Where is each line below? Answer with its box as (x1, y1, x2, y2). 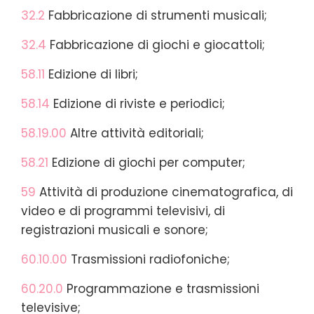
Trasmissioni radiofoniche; (67, 250, 230, 268)
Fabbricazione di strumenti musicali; (48, 6, 267, 24)
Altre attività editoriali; (67, 124, 204, 142)
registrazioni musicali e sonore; (21, 221, 208, 238)
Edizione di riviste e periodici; (50, 95, 225, 112)
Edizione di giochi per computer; (48, 153, 245, 171)
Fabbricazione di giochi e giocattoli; (46, 36, 265, 53)
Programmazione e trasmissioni (63, 280, 259, 297)
